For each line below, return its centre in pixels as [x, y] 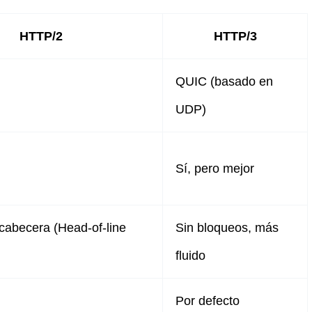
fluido [190, 255]
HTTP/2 [41, 36]
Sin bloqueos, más [227, 227]
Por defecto [208, 301]
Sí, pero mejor [215, 168]
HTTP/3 [235, 36]
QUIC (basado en [224, 81]
